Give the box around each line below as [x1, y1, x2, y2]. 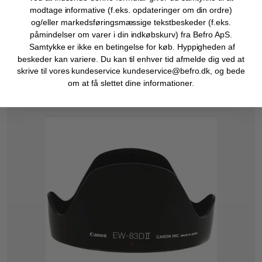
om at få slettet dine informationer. [68, 78, 194, 88]
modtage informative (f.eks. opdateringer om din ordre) [29, 5, 233, 15]
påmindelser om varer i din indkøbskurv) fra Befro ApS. [30, 30, 232, 40]
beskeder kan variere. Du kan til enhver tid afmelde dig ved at [18, 54, 244, 64]
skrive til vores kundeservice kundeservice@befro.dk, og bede [16, 67, 246, 76]
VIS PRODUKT [105, 67, 157, 78]
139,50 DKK [22, 44, 75, 58]
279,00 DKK [22, 26, 68, 38]
